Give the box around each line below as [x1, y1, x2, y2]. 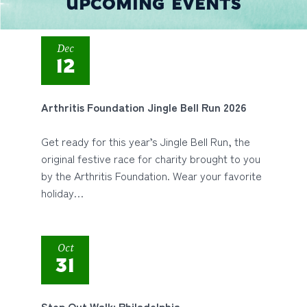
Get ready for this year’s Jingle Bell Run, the [41, 133, 250, 149]
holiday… [41, 184, 84, 201]
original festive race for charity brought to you [41, 150, 260, 167]
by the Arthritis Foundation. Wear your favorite [41, 167, 262, 184]
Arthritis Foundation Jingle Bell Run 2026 [41, 99, 246, 115]
